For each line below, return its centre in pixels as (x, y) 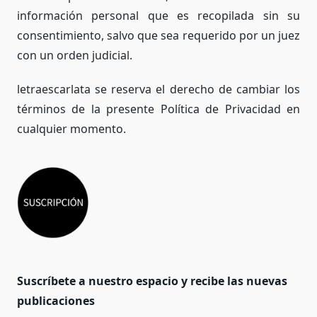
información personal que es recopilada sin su (158, 15)
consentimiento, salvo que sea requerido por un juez (158, 35)
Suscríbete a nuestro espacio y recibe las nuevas (152, 281)
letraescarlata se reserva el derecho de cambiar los (158, 89)
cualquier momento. (71, 128)
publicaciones (56, 300)
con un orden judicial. (75, 55)
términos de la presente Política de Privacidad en (158, 109)
